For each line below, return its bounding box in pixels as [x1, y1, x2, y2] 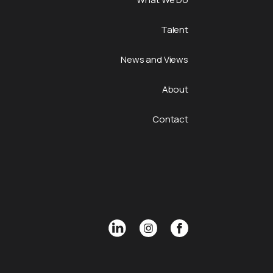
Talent [160, 23, 188, 36]
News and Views [120, 53, 188, 66]
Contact [152, 113, 188, 126]
